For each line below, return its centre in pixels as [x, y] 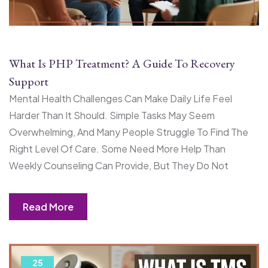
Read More [48, 206]
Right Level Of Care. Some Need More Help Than [117, 148]
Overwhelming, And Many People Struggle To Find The [129, 132]
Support [29, 81]
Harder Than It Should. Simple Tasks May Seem [112, 115]
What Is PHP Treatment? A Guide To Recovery [122, 63]
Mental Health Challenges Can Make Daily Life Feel [121, 98]
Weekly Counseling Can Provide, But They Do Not [119, 165]
